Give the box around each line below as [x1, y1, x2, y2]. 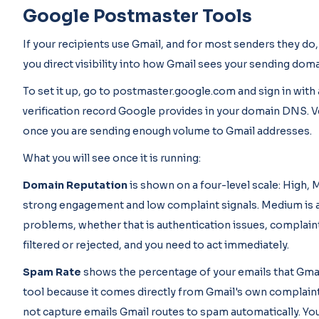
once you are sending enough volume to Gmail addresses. [23, 125, 312, 137]
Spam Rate [23, 266, 81, 278]
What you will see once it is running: [23, 152, 201, 164]
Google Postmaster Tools [23, 6, 252, 27]
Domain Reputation [23, 179, 127, 192]
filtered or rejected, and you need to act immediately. [23, 239, 289, 251]
